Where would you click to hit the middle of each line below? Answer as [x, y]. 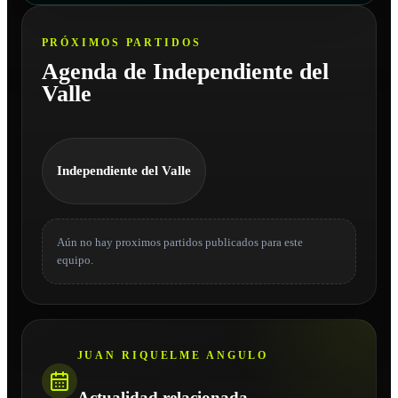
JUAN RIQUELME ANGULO [173, 356]
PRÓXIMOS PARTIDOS [121, 42]
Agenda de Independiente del [185, 71]
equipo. [75, 260]
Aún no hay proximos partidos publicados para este [179, 242]
